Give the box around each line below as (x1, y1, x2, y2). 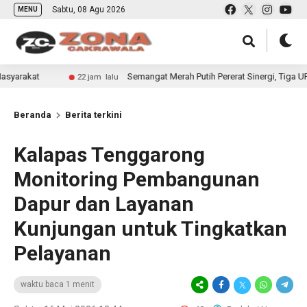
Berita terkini (65, 110, 122, 120)
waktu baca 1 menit (21, 280, 95, 289)
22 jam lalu (18, 73, 60, 82)
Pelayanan (14, 241, 111, 265)
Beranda (14, 110, 51, 120)
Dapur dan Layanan (14, 192, 194, 216)
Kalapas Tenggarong (14, 143, 205, 167)
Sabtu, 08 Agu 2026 (52, 5, 125, 14)
